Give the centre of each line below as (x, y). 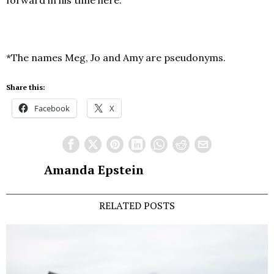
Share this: (26, 87)
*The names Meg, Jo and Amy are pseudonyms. (116, 58)
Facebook (52, 109)
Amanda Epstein (94, 170)
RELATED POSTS (137, 206)
